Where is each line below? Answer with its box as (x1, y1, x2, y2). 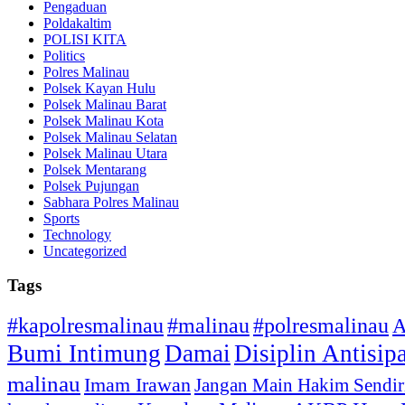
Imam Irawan (84, 373, 191, 397)
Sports (43, 210, 80, 226)
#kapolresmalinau (7, 313, 164, 338)
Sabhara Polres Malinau (43, 193, 179, 210)
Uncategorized (43, 242, 127, 259)
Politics (43, 47, 85, 63)
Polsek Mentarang (43, 161, 146, 177)
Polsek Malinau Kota (43, 112, 164, 128)
